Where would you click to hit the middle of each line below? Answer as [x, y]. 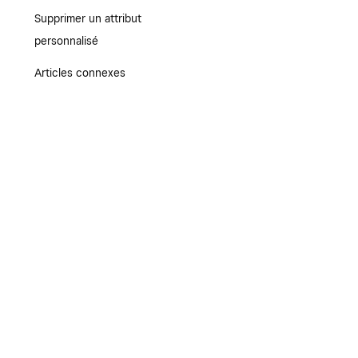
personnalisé [66, 41]
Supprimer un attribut [88, 18]
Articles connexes [80, 73]
